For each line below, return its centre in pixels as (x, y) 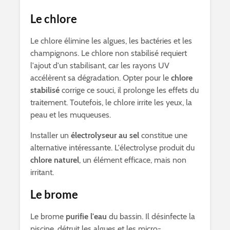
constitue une (163, 135)
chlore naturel (55, 160)
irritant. (42, 172)
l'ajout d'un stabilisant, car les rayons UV (100, 65)
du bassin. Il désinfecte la (151, 216)
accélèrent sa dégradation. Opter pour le (101, 78)
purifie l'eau (86, 216)
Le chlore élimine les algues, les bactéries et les (111, 41)
